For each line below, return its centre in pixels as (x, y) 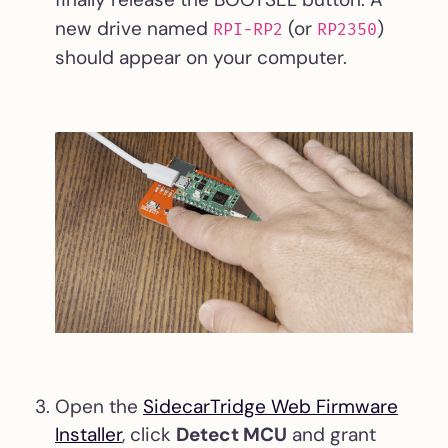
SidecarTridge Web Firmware (270, 407)
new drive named (134, 28)
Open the (99, 407)
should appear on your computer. (201, 57)
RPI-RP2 (248, 28)
